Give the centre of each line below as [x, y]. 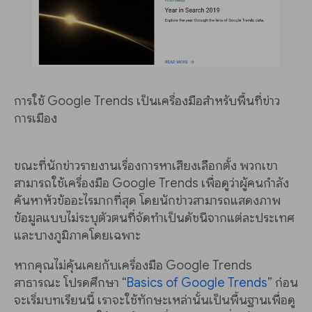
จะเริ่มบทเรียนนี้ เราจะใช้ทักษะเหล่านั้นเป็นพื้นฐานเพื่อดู [155, 301]
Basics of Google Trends [197, 283]
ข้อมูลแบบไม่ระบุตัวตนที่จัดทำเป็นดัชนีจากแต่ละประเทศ [154, 218]
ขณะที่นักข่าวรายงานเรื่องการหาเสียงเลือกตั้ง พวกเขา [146, 166]
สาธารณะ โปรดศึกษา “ [70, 283]
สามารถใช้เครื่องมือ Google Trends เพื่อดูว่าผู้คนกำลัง [151, 184]
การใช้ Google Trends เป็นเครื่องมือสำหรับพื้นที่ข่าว [147, 101]
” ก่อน [283, 283]
